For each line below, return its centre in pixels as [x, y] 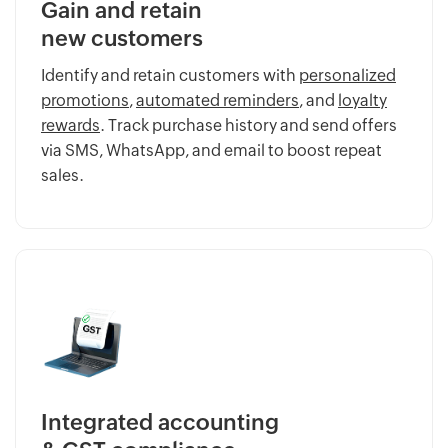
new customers [122, 39]
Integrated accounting [160, 423]
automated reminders [217, 101]
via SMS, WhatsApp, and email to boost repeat [211, 151]
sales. [62, 176]
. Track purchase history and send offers [248, 126]
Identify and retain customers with [170, 76]
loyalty [362, 101]
